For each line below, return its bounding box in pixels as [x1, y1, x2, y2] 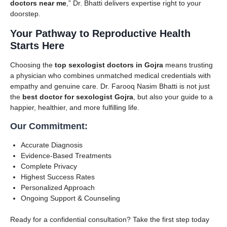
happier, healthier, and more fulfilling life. [10, 103, 139, 111]
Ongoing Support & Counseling [21, 194, 120, 202]
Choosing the [10, 60, 55, 69]
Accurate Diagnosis [21, 140, 83, 149]
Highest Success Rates [21, 172, 95, 181]
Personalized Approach [21, 183, 95, 192]
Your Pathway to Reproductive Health [10, 27, 191, 39]
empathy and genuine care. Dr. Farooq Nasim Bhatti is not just [10, 82, 210, 90]
